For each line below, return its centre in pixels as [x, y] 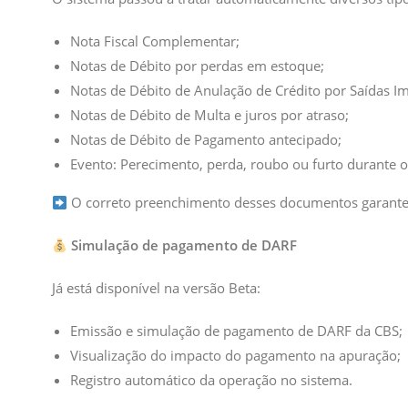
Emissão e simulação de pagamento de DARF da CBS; [236, 331]
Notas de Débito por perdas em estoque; [197, 66]
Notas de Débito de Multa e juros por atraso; [209, 115]
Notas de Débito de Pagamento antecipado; [206, 139]
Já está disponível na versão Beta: [156, 288]
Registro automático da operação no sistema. [211, 380]
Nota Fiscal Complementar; [155, 41]
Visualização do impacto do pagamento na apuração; [235, 355]
